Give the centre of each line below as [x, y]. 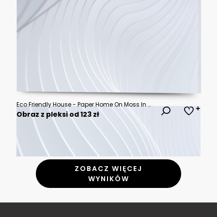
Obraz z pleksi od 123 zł [58, 115]
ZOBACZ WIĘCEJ [108, 168]
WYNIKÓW [108, 178]
